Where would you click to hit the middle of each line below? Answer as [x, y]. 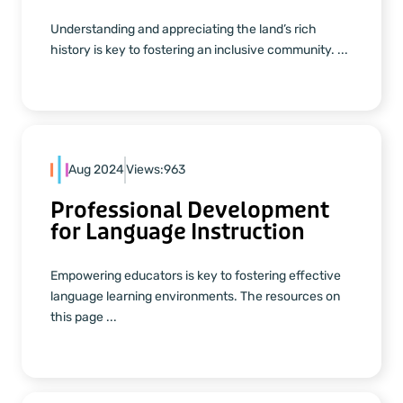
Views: [145, 170]
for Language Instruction [178, 233]
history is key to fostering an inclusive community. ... [199, 49]
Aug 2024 [96, 170]
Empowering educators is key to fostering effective [196, 276]
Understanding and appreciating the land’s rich [184, 29]
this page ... [84, 318]
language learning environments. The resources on [195, 297]
